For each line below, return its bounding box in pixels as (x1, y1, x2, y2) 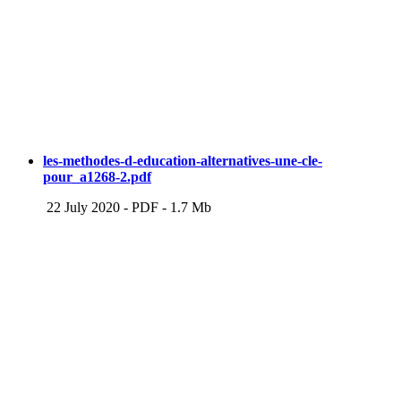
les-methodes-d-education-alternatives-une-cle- (43, 153, 322, 169)
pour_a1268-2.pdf (43, 169, 151, 185)
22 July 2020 (43, 200, 120, 216)
